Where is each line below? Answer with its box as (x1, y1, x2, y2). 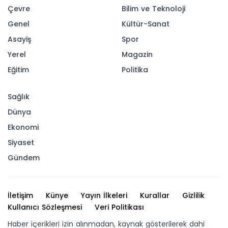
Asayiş (8, 34, 31, 44)
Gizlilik (182, 190, 205, 201)
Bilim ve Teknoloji (122, 4, 185, 14)
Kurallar (140, 190, 169, 201)
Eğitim (8, 65, 29, 75)
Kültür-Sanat (122, 19, 169, 29)
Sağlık (8, 92, 30, 102)
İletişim (8, 190, 33, 201)
